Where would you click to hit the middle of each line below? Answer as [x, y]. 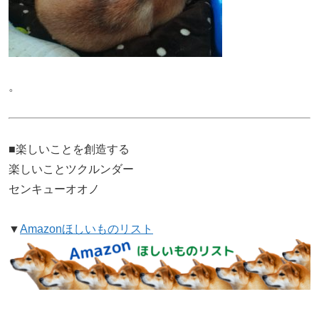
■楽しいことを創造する [69, 149]
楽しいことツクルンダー [71, 169]
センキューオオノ [54, 189]
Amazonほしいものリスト [87, 229]
